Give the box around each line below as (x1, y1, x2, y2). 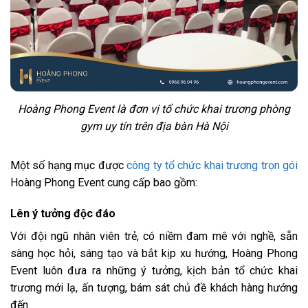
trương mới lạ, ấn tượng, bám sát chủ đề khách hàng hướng (10, 281, 298, 295)
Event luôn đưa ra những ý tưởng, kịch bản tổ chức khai (10, 264, 298, 278)
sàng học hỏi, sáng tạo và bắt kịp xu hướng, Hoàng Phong (10, 247, 298, 261)
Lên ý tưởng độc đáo (10, 207, 115, 221)
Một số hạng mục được (10, 158, 127, 172)
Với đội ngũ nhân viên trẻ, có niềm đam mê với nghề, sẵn (10, 230, 298, 243)
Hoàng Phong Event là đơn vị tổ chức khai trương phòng (18, 102, 290, 115)
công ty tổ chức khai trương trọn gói (126, 158, 298, 172)
